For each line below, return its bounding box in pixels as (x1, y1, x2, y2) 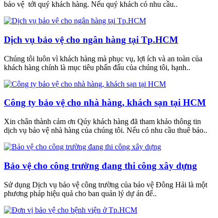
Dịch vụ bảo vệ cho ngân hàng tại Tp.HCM (4, 34, 178, 45)
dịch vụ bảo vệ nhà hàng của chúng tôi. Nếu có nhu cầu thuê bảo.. (4, 126, 207, 135)
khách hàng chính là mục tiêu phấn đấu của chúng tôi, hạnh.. (4, 63, 190, 72)
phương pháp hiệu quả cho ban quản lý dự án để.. (4, 189, 157, 198)
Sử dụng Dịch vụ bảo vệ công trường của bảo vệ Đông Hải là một (4, 180, 207, 189)
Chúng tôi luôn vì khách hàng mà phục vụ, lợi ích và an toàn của (4, 54, 202, 63)
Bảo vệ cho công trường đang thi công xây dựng (4, 160, 197, 171)
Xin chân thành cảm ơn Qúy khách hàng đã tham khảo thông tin (4, 117, 201, 126)
